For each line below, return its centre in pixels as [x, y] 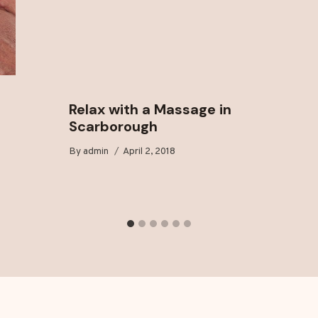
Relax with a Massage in [150, 109]
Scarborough [113, 126]
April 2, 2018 [149, 152]
